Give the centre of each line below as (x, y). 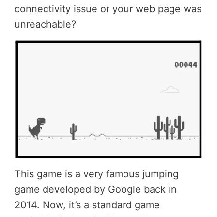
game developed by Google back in (96, 189)
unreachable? (45, 24)
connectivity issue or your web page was (108, 9)
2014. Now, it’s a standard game (87, 205)
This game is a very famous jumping (97, 174)
